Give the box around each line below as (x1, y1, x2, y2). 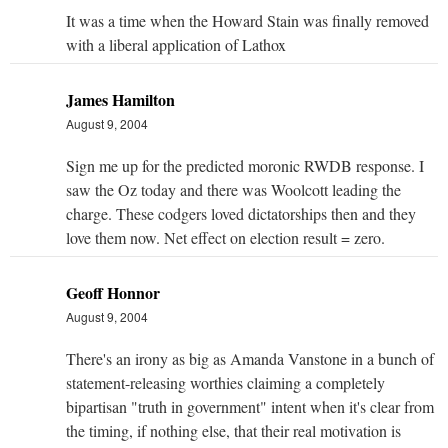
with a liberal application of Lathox (66, 33, 286, 55)
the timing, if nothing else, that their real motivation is (66, 419, 401, 441)
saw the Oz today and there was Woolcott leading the (66, 178, 401, 200)
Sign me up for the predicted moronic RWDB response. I (66, 154, 424, 176)
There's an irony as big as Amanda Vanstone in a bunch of (66, 347, 434, 369)
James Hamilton (66, 87, 175, 111)
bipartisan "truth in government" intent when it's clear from (66, 395, 434, 417)
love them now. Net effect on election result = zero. (66, 226, 385, 248)
